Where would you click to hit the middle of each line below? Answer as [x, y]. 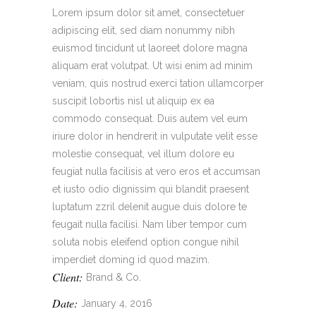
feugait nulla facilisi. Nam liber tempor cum [150, 224]
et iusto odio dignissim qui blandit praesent [151, 189]
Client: [67, 277]
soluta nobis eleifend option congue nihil [146, 242]
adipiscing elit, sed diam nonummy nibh [144, 30]
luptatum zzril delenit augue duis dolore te [150, 207]
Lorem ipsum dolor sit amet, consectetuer [148, 13]
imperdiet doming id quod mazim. [131, 260]
